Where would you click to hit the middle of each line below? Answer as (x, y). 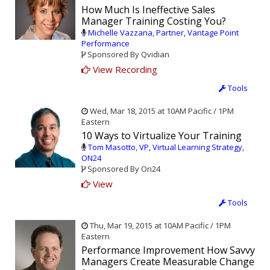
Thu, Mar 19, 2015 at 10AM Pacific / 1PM (159, 226)
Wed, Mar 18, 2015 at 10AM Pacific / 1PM (161, 111)
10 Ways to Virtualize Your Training (162, 136)
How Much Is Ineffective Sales (148, 10)
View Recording (124, 70)
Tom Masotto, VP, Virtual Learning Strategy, (166, 147)
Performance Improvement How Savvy (168, 250)
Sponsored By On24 (123, 169)
